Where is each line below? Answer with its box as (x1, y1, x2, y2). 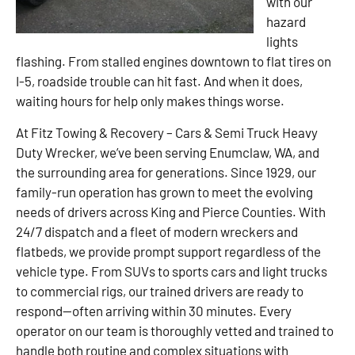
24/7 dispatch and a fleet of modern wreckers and (16, 223, 298, 239)
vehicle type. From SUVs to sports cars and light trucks (16, 262, 327, 279)
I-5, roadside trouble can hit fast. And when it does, (16, 73, 303, 90)
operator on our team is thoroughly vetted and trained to (16, 322, 334, 338)
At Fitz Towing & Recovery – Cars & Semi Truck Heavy (16, 124, 318, 140)
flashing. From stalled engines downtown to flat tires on (16, 53, 331, 70)
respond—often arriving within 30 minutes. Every (16, 302, 292, 319)
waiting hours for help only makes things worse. (16, 93, 284, 109)
